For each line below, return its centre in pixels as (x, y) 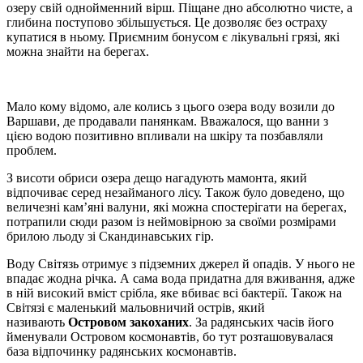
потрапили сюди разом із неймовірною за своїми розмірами (171, 221)
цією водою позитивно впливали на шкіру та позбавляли (165, 135)
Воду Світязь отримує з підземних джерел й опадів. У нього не (181, 263)
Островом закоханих (128, 322)
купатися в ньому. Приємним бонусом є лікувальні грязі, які (173, 36)
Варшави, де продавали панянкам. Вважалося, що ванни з (167, 121)
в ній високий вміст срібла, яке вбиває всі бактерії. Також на (174, 293)
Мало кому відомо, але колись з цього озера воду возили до (171, 106)
